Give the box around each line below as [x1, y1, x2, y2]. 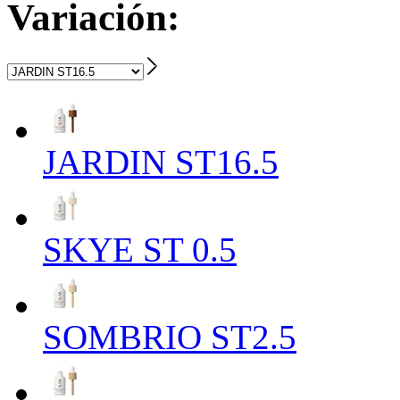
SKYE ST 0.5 [43, 229, 237, 269]
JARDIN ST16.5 [43, 142, 279, 181]
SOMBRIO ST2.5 [43, 317, 296, 356]
